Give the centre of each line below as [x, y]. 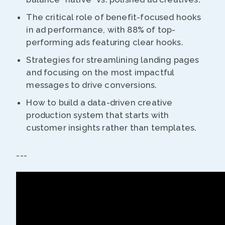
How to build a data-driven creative [99, 103]
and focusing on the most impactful [100, 73]
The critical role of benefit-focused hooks [114, 17]
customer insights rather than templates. [111, 128]
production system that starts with [98, 115]
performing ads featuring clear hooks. [105, 42]
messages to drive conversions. [92, 85]
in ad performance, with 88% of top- [101, 30]
